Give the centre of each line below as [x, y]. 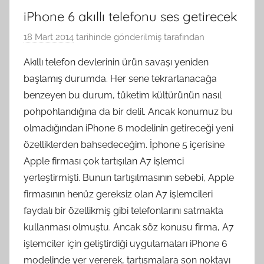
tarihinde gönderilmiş [118, 37]
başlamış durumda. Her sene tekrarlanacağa [120, 79]
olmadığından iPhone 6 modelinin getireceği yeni [128, 128]
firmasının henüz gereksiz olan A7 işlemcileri [118, 194]
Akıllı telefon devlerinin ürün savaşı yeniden [116, 62]
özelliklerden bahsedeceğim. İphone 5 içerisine [124, 145]
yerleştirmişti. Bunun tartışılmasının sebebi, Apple [129, 178]
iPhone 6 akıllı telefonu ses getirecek [131, 16]
